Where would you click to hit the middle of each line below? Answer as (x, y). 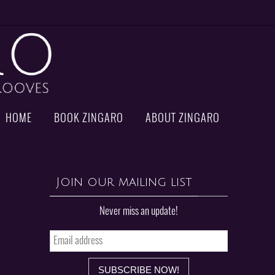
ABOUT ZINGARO (183, 118)
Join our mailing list (124, 182)
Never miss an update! (139, 211)
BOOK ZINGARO (89, 118)
